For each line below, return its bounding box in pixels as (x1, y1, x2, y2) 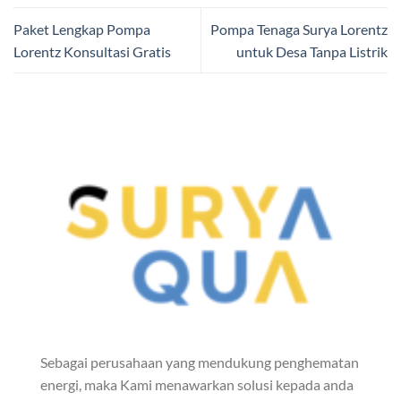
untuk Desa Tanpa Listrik (236, 43, 388, 61)
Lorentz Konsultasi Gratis (13, 43, 171, 61)
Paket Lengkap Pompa (13, 21, 150, 38)
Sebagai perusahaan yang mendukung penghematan (40, 353, 359, 371)
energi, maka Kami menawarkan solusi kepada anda (40, 375, 354, 393)
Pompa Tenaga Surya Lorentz (210, 21, 388, 38)
